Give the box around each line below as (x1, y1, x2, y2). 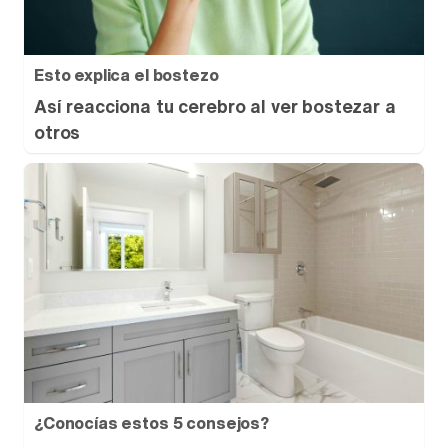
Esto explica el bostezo (34, 63, 219, 87)
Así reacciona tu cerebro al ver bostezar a (34, 93, 396, 119)
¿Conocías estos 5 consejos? (34, 411, 269, 435)
